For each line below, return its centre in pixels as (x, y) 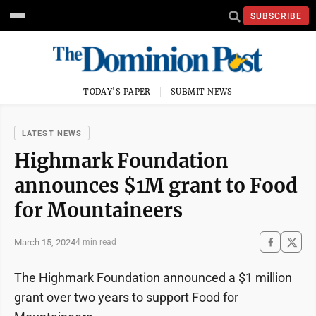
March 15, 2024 (45, 242)
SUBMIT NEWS (202, 92)
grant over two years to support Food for (126, 297)
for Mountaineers (98, 210)
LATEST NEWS (52, 134)
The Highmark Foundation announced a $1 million (153, 278)
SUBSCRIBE (276, 16)
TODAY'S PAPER (117, 92)
